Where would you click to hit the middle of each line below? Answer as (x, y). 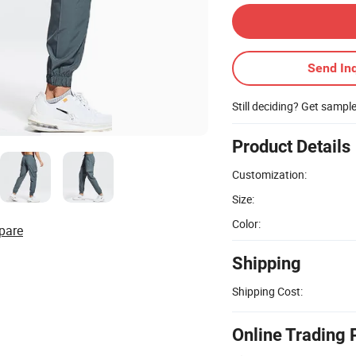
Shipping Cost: (267, 291)
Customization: (269, 174)
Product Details (291, 146)
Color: (246, 223)
